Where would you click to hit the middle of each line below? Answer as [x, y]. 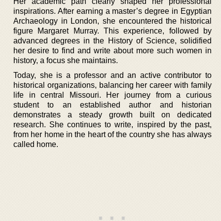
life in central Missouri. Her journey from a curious [112, 95]
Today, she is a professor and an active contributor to [112, 75]
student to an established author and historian [112, 105]
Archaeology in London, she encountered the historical [112, 21]
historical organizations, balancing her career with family [112, 85]
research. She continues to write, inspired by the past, [112, 124]
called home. [36, 144]
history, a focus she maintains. [66, 60]
